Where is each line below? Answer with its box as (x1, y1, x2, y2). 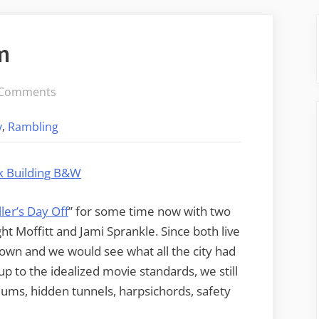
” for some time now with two (68, 202, 231, 219)
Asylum (56, 141, 95, 157)
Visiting (56, 103, 95, 119)
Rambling (8, 119, 59, 135)
